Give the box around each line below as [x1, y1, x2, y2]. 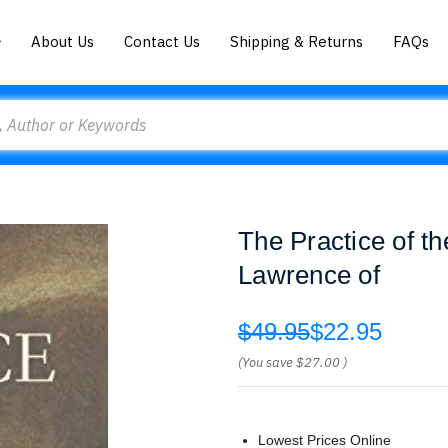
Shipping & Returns [230, 31, 364, 51]
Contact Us [124, 31, 201, 51]
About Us [31, 31, 95, 51]
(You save [238, 354, 293, 371]
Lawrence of [238, 260, 380, 290]
